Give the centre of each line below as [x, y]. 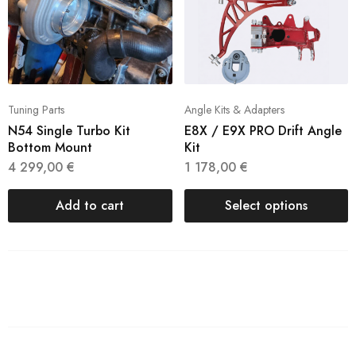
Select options [266, 205]
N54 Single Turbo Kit [69, 130]
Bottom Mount [50, 147]
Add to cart [90, 205]
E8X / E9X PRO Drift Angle [263, 130]
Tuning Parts [36, 109]
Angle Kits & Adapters [234, 109]
